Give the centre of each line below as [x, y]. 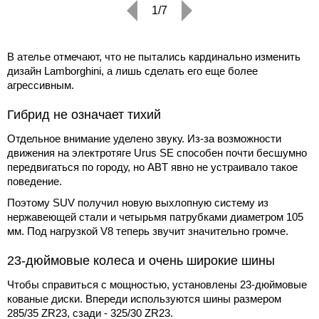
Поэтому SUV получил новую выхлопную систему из [138, 202]
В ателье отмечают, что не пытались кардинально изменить [154, 56]
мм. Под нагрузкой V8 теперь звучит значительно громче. [148, 231]
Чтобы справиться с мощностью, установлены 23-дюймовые [157, 284]
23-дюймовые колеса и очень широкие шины [141, 260]
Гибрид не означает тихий [84, 114]
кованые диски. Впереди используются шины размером [144, 298]
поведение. [35, 181]
